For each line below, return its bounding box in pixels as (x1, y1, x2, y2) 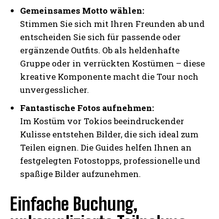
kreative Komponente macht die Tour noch (20, 71, 198, 83)
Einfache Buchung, (10, 194, 137, 215)
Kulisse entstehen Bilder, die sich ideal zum (20, 129, 198, 140)
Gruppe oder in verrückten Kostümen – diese (20, 58, 205, 69)
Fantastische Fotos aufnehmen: (20, 102, 154, 114)
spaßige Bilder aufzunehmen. (20, 168, 141, 180)
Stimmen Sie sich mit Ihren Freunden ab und (20, 18, 205, 30)
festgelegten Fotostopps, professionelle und (20, 155, 200, 167)
